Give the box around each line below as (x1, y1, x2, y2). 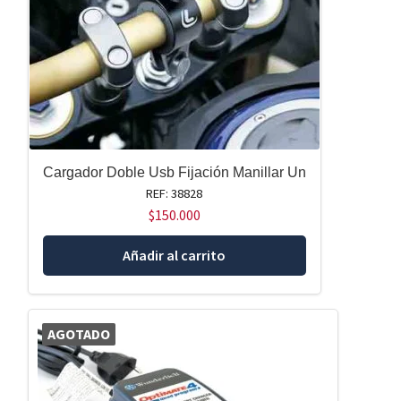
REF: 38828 (146, 185, 203, 202)
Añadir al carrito (123, 246, 226, 265)
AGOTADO (47, 324, 110, 343)
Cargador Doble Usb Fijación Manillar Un (42, 165, 306, 181)
